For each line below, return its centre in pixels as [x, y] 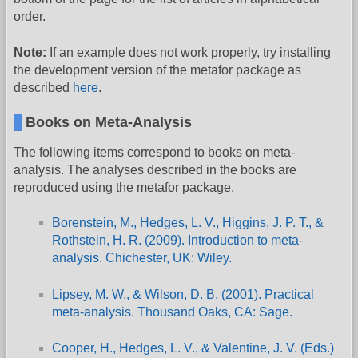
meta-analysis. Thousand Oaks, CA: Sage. [172, 312]
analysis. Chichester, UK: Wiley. [142, 258]
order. [30, 17]
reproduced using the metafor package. [124, 187]
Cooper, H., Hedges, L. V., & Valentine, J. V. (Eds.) [193, 348]
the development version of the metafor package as [157, 70]
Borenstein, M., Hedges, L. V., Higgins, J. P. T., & [188, 223]
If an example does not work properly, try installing [189, 52]
